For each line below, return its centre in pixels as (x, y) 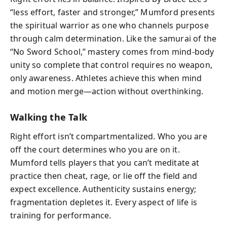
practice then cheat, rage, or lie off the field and (104, 176)
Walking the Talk (49, 117)
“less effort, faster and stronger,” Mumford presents (113, 12)
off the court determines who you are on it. (95, 149)
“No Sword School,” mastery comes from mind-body (112, 51)
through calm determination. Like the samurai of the (113, 38)
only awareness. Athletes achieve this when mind (106, 78)
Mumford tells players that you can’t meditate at (105, 163)
